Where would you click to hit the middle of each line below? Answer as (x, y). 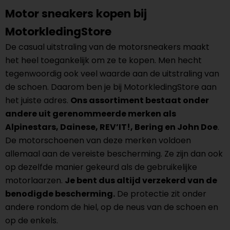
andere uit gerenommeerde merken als (91, 114)
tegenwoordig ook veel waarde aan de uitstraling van (112, 74)
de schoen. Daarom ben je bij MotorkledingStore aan (111, 87)
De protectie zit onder (161, 194)
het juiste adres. (38, 100)
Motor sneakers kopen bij (76, 14)
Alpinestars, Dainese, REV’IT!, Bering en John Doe (111, 127)
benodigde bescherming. (60, 194)
